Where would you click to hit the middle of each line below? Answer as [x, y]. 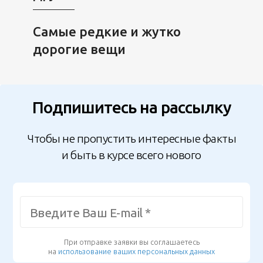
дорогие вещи [79, 49]
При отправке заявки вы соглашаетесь [131, 242]
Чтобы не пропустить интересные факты [131, 138]
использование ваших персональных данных [136, 252]
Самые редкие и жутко [107, 31]
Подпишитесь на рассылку [131, 107]
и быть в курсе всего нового [131, 155]
